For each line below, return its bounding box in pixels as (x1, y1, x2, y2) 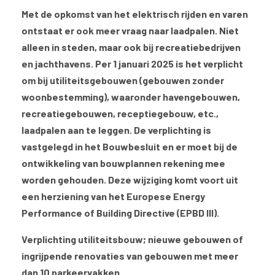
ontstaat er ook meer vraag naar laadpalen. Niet (21, 25, 239, 37)
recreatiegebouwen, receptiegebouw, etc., (21, 107, 219, 120)
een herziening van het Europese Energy (21, 190, 205, 203)
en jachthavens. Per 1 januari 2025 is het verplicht (21, 58, 243, 70)
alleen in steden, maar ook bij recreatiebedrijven (21, 41, 241, 53)
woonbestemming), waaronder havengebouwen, (21, 91, 240, 103)
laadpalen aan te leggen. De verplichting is (21, 124, 211, 136)
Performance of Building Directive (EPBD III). (21, 207, 223, 219)
